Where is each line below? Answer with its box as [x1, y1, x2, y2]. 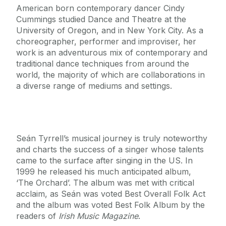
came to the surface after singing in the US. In [16, 155, 193, 166]
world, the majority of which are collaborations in [16, 70, 205, 80]
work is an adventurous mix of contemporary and [16, 47, 207, 58]
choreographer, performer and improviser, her [16, 36, 196, 47]
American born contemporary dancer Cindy [16, 3, 185, 14]
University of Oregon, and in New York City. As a [16, 25, 203, 36]
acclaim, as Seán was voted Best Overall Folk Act [16, 189, 205, 199]
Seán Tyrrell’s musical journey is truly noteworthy [16, 133, 207, 144]
